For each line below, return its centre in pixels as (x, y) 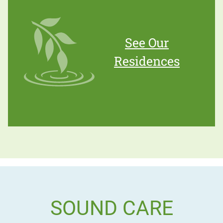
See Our (147, 43)
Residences (147, 61)
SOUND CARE (111, 208)
